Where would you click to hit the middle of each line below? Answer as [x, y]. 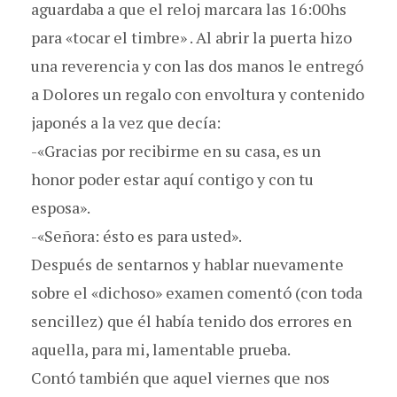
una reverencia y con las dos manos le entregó [197, 65]
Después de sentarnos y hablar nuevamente [187, 264]
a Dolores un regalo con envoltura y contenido [198, 93]
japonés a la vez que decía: [126, 122]
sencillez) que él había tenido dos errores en [191, 320]
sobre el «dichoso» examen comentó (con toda [197, 292]
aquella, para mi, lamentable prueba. [161, 349]
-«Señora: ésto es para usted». [136, 235]
